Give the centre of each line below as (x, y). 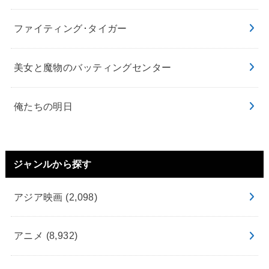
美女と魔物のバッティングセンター (92, 68)
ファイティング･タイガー (70, 29)
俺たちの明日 (43, 106)
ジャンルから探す (53, 164)
